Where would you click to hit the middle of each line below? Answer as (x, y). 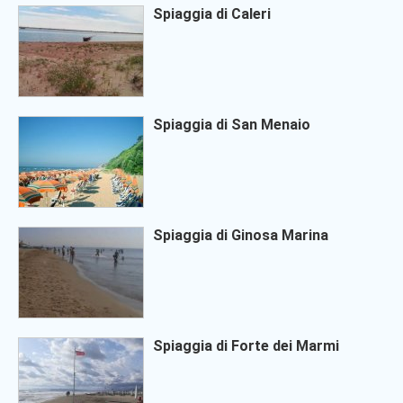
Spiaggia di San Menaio (232, 125)
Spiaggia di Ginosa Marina (241, 236)
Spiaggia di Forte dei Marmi (246, 346)
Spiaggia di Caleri (212, 14)
